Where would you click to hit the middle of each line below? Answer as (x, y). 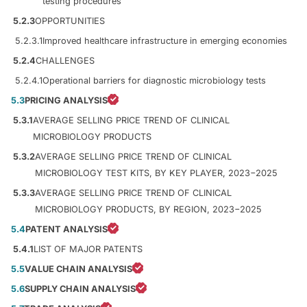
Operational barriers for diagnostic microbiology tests (154, 80)
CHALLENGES (65, 60)
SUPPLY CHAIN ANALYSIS (80, 288)
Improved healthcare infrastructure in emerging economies (165, 40)
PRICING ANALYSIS (66, 100)
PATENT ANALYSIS (66, 229)
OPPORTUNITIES (70, 21)
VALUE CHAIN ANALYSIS (78, 269)
